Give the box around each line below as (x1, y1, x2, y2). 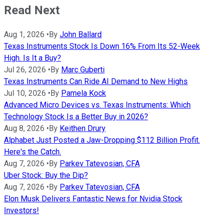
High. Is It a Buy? (4, 53, 61, 63)
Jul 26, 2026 (4, 65, 46, 74)
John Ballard (60, 29, 102, 39)
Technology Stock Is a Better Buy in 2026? (4, 111, 148, 121)
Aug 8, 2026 (4, 123, 44, 133)
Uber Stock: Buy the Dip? (4, 170, 88, 180)
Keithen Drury (60, 123, 106, 133)
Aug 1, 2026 (4, 29, 44, 39)
